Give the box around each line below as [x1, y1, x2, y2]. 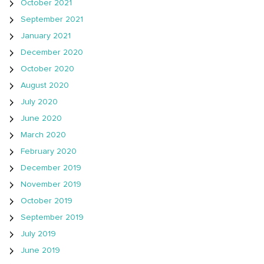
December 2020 [21, 48, 83, 57]
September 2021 [21, 15, 83, 24]
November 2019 [21, 180, 81, 189]
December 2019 [21, 163, 81, 172]
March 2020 [21, 130, 66, 139]
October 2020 [21, 64, 74, 73]
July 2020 [21, 97, 58, 106]
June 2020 [21, 114, 62, 123]
